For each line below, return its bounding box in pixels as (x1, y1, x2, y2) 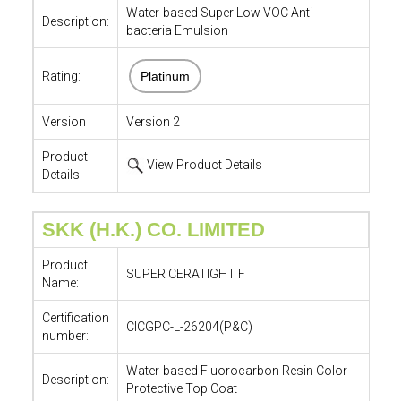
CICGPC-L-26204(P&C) (125, 320, 252, 334)
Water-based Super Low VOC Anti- (125, 5, 316, 20)
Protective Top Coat (125, 381, 237, 396)
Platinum (136, 69, 193, 83)
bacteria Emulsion (125, 23, 228, 38)
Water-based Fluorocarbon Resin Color (125, 363, 347, 378)
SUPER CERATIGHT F (125, 267, 245, 281)
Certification (41, 311, 109, 325)
